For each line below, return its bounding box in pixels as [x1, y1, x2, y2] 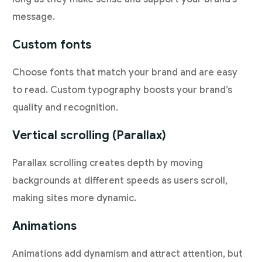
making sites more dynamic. [12, 192, 137, 205]
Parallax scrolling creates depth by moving [12, 157, 204, 170]
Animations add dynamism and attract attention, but [12, 248, 243, 260]
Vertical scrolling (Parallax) [12, 128, 167, 143]
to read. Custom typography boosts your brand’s [12, 84, 233, 96]
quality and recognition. [12, 102, 119, 114]
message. [12, 11, 56, 23]
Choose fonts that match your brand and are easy [12, 67, 238, 79]
